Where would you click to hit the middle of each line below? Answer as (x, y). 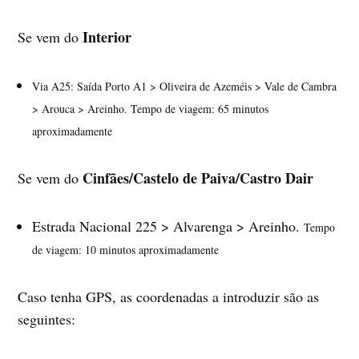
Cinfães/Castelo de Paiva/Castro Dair (198, 177)
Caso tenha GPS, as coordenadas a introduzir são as (169, 296)
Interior (107, 36)
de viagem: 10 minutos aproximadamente (126, 249)
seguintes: (47, 319)
